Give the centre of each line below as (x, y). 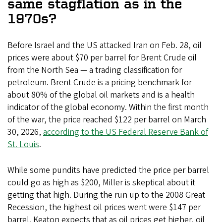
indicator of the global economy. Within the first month (108, 108)
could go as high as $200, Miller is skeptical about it (101, 183)
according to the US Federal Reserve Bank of (126, 132)
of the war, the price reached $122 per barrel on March (107, 120)
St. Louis (23, 145)
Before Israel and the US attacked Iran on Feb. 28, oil (105, 46)
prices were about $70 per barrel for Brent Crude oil (102, 58)
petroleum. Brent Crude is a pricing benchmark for (100, 83)
